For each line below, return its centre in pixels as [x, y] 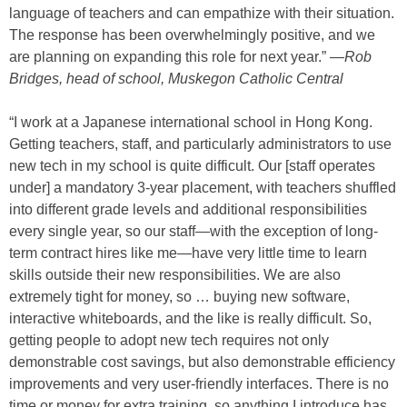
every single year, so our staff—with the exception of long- [194, 232]
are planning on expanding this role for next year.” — [177, 57]
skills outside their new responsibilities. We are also [175, 275]
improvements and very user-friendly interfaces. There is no [199, 384]
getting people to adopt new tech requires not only [169, 341]
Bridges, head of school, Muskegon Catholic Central [176, 79]
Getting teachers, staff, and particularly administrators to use [200, 144]
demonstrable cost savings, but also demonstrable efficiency [202, 362]
